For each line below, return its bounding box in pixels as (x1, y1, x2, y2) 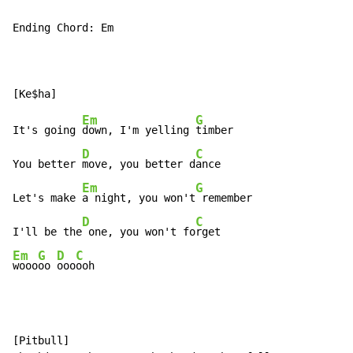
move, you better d (82, 158, 195, 171)
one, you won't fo (82, 225, 195, 239)
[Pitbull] (13, 334, 69, 347)
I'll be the (13, 225, 82, 239)
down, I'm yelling (82, 124, 195, 137)
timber (195, 124, 233, 137)
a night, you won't (82, 191, 195, 205)
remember (195, 191, 252, 205)
